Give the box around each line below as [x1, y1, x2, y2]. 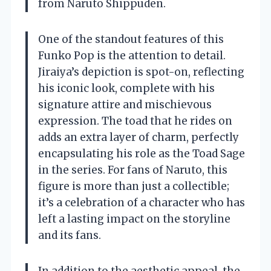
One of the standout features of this [38, 33, 224, 47]
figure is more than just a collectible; [38, 180, 229, 194]
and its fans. [38, 229, 101, 243]
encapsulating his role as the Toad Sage [38, 147, 245, 161]
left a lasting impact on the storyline [38, 212, 230, 226]
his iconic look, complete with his [38, 82, 215, 96]
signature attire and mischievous [38, 98, 212, 112]
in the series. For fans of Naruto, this [38, 163, 227, 177]
